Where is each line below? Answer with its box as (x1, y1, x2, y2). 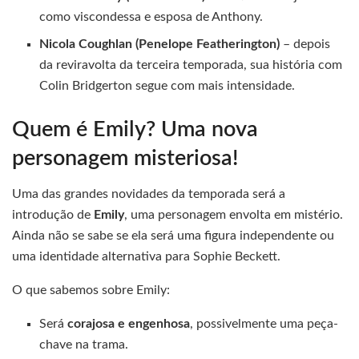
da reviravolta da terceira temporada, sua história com (39, 58, 343, 71)
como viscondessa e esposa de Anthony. (39, 10, 264, 23)
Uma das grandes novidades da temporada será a (12, 188, 285, 201)
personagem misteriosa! (12, 147, 238, 169)
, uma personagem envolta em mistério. (124, 208, 343, 222)
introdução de (12, 208, 94, 222)
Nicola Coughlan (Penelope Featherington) (39, 37, 280, 50)
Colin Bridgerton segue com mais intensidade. (39, 79, 296, 92)
